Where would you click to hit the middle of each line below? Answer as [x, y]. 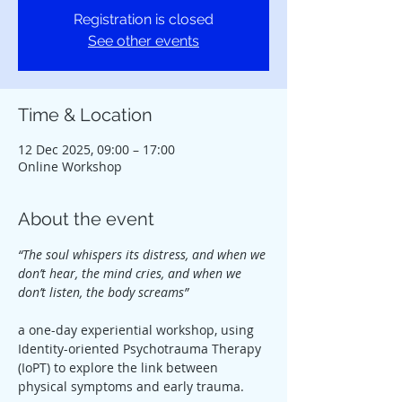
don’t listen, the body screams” [103, 292]
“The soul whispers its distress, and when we [144, 254]
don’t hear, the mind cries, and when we [131, 273]
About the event [86, 219]
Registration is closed [144, 19]
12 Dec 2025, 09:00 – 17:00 [96, 149]
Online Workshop [70, 166]
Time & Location [85, 115]
